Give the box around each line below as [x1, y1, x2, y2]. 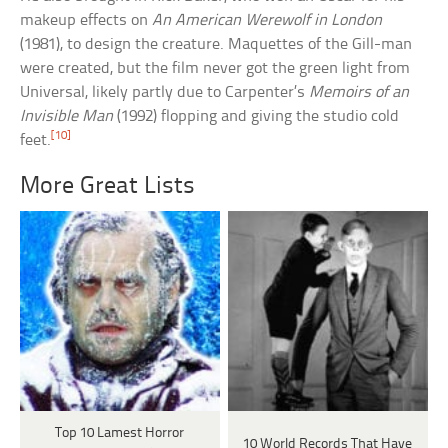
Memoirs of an [309, 84, 410, 102]
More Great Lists [20, 174, 196, 200]
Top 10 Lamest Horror [55, 426, 185, 442]
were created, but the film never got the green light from [20, 60, 411, 78]
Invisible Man [20, 108, 114, 126]
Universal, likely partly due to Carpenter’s [20, 84, 310, 102]
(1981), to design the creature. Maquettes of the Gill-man [20, 36, 413, 54]
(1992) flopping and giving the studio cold [113, 108, 400, 126]
